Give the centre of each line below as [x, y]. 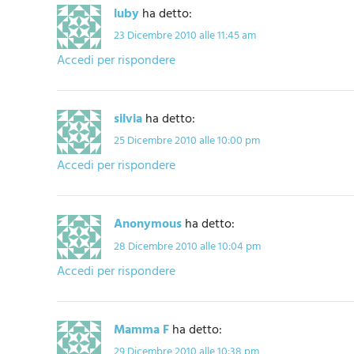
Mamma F [141, 330]
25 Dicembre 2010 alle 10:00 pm [187, 141]
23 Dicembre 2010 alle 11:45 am [185, 36]
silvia [128, 120]
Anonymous [148, 225]
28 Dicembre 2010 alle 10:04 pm [187, 247]
